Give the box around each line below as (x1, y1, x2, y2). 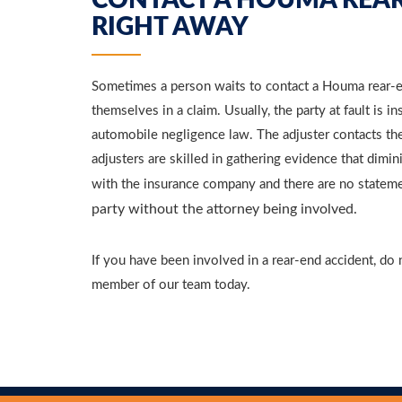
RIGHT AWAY (92, 14, 249, 39)
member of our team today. (92, 278, 250, 292)
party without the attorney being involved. (92, 202, 357, 216)
